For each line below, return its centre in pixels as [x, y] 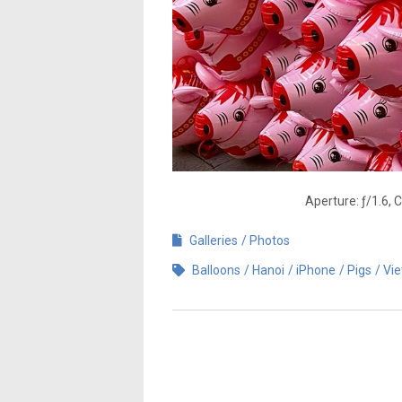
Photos [270, 240]
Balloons [216, 270]
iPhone [316, 270]
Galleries [214, 240]
